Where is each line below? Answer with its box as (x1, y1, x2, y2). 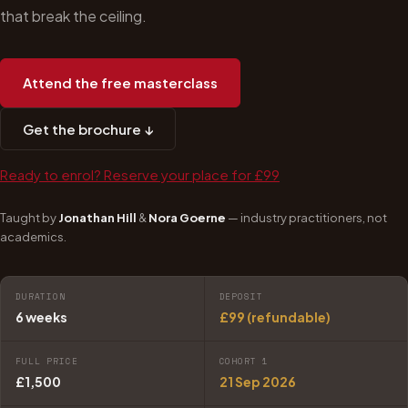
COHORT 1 (219, 354, 270, 367)
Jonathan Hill (58, 209, 137, 225)
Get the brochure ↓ (23, 119, 153, 138)
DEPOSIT (219, 290, 263, 302)
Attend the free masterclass (23, 74, 218, 92)
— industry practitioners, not (228, 209, 387, 225)
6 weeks (15, 308, 67, 325)
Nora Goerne (148, 209, 226, 225)
